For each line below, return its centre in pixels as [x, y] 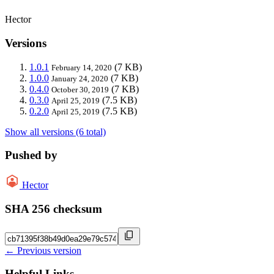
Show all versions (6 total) [55, 131]
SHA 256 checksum [54, 209]
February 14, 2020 [82, 67]
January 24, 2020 [80, 78]
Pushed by [31, 155]
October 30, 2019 [80, 89]
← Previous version [43, 250]
